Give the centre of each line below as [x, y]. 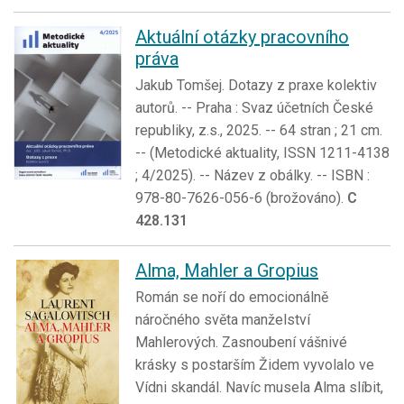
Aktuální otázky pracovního [242, 37]
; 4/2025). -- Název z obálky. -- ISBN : [252, 176]
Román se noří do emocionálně [232, 298]
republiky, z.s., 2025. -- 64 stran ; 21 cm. [259, 131]
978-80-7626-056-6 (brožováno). [241, 198]
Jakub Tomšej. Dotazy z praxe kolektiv [256, 86]
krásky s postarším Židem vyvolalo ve [255, 365]
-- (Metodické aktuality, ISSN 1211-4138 [262, 153]
